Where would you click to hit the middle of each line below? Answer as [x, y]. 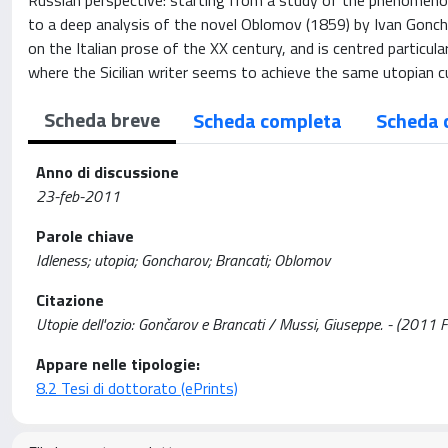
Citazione [70, 300]
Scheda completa [267, 120]
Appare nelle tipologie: [118, 364]
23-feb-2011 [78, 196]
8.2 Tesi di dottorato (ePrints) [137, 388]
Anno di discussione [107, 172]
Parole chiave [85, 236]
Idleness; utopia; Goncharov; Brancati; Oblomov [183, 260]
